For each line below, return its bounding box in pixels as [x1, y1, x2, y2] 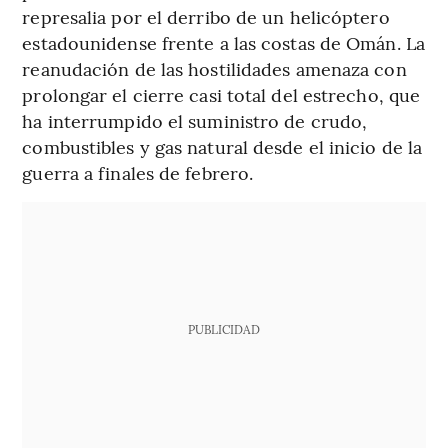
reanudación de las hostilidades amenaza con [22, 55, 407, 81]
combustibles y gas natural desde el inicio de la [22, 133, 423, 159]
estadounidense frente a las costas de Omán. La [22, 29, 425, 55]
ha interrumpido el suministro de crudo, [22, 107, 368, 133]
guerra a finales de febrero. [22, 159, 254, 185]
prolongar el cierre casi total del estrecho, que [22, 81, 421, 107]
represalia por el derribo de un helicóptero [22, 3, 390, 29]
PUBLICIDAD [187, 320, 260, 337]
